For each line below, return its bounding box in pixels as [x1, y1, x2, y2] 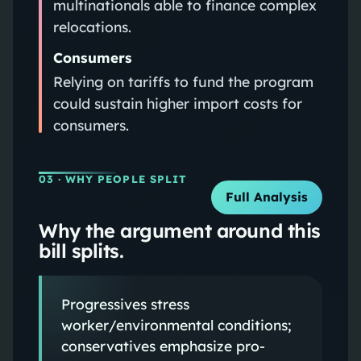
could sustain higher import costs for [52, 93, 302, 112]
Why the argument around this [38, 218, 321, 243]
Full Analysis [226, 189, 309, 205]
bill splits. [38, 238, 124, 263]
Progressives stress [60, 294, 189, 313]
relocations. [52, 17, 131, 35]
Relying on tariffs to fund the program [52, 72, 313, 90]
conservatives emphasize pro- [60, 336, 265, 355]
